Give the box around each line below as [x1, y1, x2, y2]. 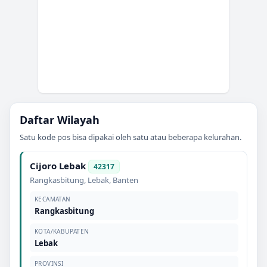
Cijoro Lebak [30, 159, 86, 172]
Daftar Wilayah [20, 112, 100, 127]
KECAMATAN [35, 194, 71, 203]
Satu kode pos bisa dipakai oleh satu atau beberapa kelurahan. [20, 131, 241, 142]
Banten [113, 174, 138, 185]
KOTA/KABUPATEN [35, 226, 89, 235]
